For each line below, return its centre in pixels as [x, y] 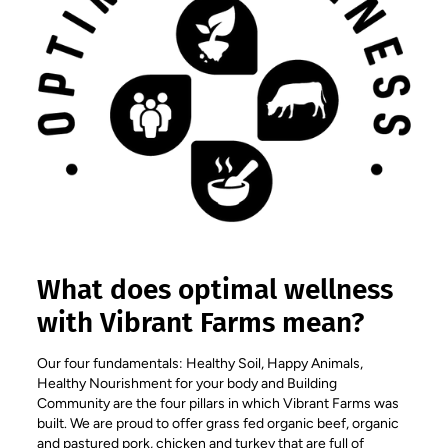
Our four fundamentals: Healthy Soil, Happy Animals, [200, 363]
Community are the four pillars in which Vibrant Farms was [218, 403]
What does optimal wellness [215, 289]
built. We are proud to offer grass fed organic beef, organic [218, 423]
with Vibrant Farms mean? [201, 322]
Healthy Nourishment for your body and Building [187, 383]
